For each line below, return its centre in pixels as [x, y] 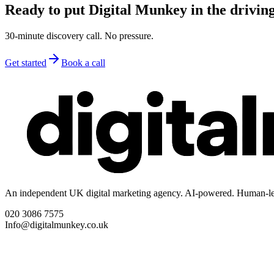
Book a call [83, 62]
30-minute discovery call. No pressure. [79, 35]
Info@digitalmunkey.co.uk [57, 224]
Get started [26, 62]
